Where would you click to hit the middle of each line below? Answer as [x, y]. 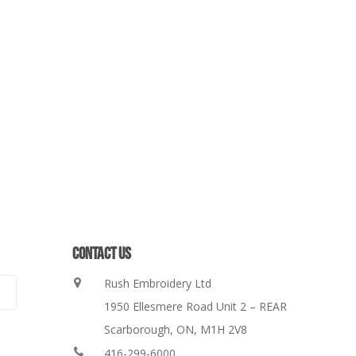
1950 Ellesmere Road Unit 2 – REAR [195, 306]
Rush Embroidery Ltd [158, 283]
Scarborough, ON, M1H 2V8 [176, 329]
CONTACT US [102, 254]
